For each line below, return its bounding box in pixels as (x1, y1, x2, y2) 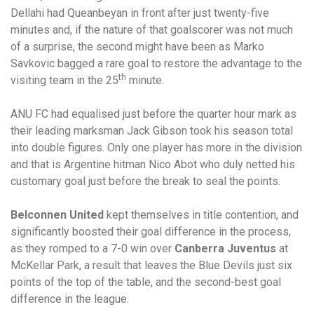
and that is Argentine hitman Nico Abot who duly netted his (11, 158, 295, 171)
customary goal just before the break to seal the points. (11, 175, 280, 188)
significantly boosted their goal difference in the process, (11, 225, 291, 238)
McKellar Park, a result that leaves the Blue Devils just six (11, 259, 292, 272)
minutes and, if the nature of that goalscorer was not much (11, 23, 293, 36)
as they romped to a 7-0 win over (11, 242, 175, 255)
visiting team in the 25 (11, 74, 118, 87)
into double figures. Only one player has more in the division (11, 141, 302, 154)
